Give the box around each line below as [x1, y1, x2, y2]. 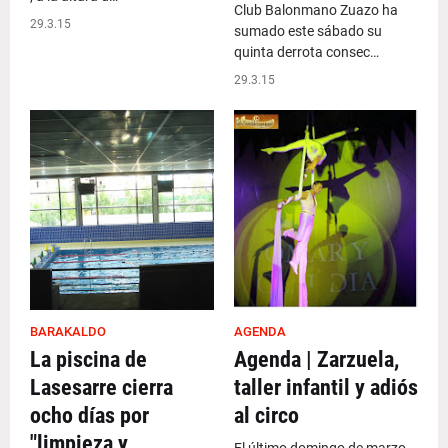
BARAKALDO [30, 324, 106, 339]
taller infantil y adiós [234, 375, 418, 400]
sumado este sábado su [234, 23, 382, 39]
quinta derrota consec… [234, 44, 379, 60]
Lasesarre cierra [30, 375, 173, 400]
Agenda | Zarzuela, [234, 347, 399, 372]
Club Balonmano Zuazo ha [234, 2, 398, 18]
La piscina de [30, 347, 147, 372]
